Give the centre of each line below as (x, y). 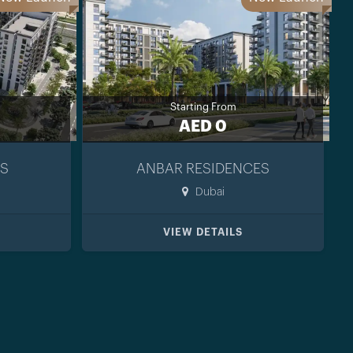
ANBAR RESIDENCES (203, 168)
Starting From (203, 106)
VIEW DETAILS (203, 232)
